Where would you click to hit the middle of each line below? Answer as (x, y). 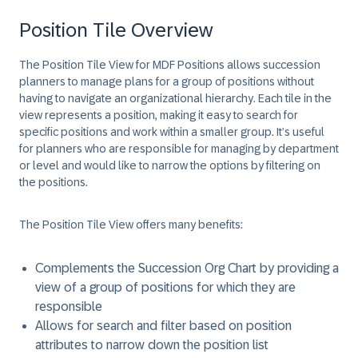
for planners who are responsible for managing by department (179, 149)
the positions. (54, 182)
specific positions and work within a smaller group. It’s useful (172, 132)
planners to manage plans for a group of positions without (167, 82)
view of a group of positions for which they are (165, 287)
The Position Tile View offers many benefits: (131, 225)
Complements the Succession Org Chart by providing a (187, 268)
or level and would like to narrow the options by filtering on (170, 165)
